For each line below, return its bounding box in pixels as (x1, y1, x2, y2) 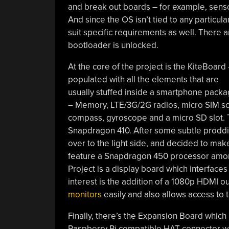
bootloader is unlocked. (67, 39, 158, 51)
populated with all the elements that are (67, 74, 219, 85)
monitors (67, 189, 102, 200)
